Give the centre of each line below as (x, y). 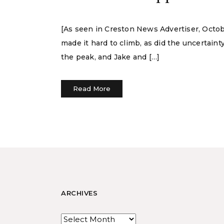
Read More (92, 88)
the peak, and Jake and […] (110, 57)
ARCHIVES (79, 193)
